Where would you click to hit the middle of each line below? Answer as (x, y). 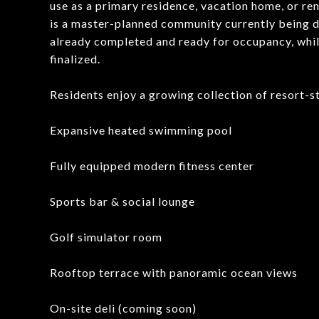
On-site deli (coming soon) (123, 308)
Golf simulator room (106, 237)
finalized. (75, 59)
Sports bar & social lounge (122, 201)
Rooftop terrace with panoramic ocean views (174, 272)
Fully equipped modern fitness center (152, 166)
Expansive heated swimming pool (141, 130)
